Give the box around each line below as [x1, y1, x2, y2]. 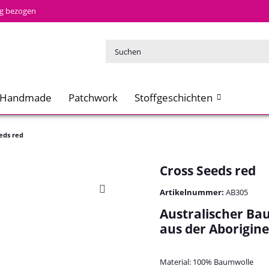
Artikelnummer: [160, 186, 226, 198]
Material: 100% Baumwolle [160, 256, 253, 267]
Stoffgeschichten [134, 90, 213, 104]
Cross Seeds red [160, 162, 256, 179]
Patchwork [68, 90, 118, 104]
